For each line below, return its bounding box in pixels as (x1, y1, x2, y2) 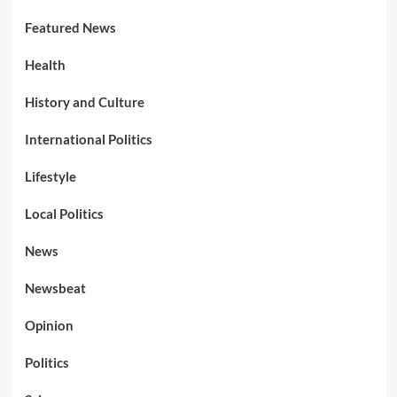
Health (24, 57, 66, 74)
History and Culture (24, 94, 144, 111)
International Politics (24, 131, 152, 148)
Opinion (24, 317, 74, 334)
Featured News (24, 19, 116, 36)
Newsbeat (24, 280, 86, 297)
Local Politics (24, 206, 104, 222)
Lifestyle (24, 168, 76, 185)
